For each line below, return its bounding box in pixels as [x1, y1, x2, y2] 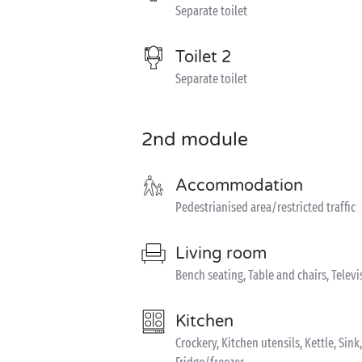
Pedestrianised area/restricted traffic [175, 200, 356, 215]
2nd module [141, 128, 248, 151]
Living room [175, 244, 267, 263]
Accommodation [175, 176, 303, 196]
